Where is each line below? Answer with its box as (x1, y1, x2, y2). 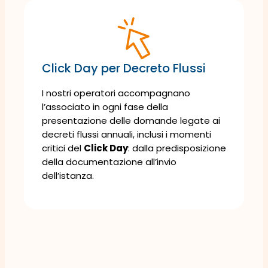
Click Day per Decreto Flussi (42, 59, 206, 77)
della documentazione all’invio (42, 155, 176, 168)
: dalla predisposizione (128, 141, 226, 154)
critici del (42, 141, 84, 154)
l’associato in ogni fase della (42, 100, 168, 113)
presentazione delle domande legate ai (42, 114, 220, 127)
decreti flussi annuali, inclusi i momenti (42, 127, 211, 141)
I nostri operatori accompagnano (42, 86, 190, 99)
